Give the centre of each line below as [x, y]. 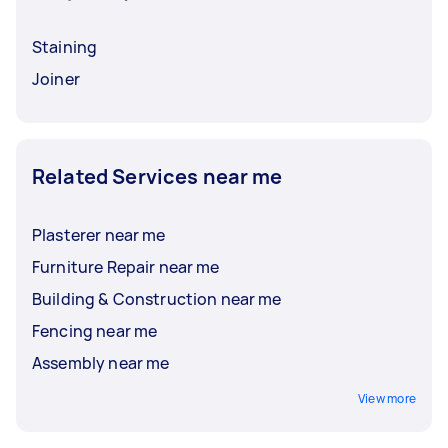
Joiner [56, 78]
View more [386, 398]
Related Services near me [157, 176]
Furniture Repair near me [126, 266]
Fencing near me [95, 330]
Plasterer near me [99, 234]
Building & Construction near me [157, 298]
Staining [65, 46]
